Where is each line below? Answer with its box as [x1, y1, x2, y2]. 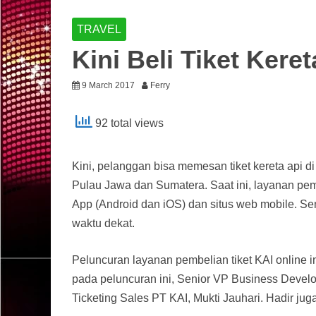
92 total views [92, 116, 164, 129]
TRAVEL [77, 23, 121, 35]
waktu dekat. [72, 217, 135, 229]
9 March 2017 [82, 80, 135, 90]
